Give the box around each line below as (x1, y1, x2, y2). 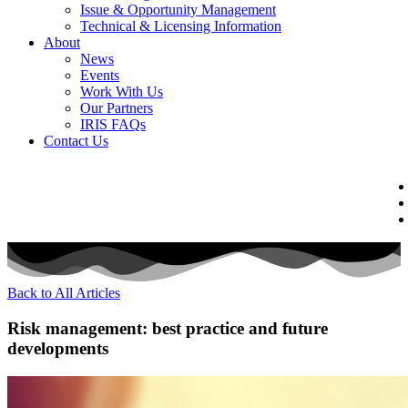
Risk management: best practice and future (7, 318, 328, 338)
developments (7, 338, 117, 358)
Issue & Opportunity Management (80, 2, 276, 17)
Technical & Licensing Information (80, 18, 281, 34)
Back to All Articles (7, 285, 120, 301)
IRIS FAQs (80, 117, 146, 132)
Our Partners (80, 100, 153, 116)
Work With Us (80, 84, 163, 99)
